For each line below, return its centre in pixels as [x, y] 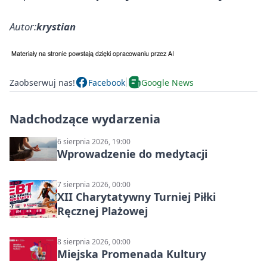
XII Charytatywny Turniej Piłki [136, 197]
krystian [56, 27]
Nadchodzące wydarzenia [85, 119]
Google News [167, 82]
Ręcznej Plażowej [103, 211]
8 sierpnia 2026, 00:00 [94, 242]
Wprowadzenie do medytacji [132, 154]
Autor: [23, 27]
